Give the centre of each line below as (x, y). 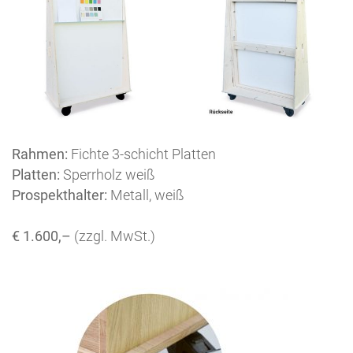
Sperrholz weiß (108, 174)
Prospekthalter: (59, 195)
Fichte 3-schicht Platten (142, 154)
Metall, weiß (146, 195)
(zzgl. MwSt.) (115, 236)
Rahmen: (40, 154)
